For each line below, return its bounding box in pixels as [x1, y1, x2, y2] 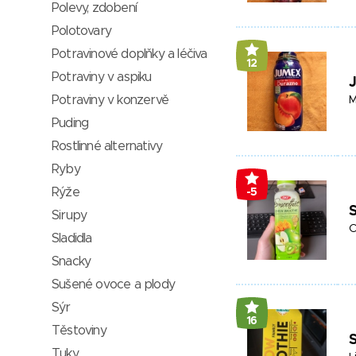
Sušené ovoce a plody [52, 278, 175, 291]
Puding [52, 117, 89, 130]
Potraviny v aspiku [52, 71, 152, 83]
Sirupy [52, 209, 87, 222]
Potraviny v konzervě [52, 94, 168, 106]
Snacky [52, 255, 91, 268]
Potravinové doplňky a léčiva [52, 48, 207, 60]
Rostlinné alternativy [52, 140, 163, 153]
